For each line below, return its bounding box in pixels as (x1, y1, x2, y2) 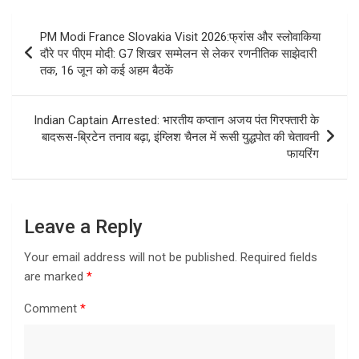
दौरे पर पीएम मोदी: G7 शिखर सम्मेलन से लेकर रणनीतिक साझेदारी (40, 46, 317, 61)
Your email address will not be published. (24, 249, 237, 264)
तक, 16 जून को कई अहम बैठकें (40, 63, 173, 78)
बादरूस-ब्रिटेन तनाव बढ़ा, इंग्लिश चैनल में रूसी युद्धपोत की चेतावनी (42, 129, 319, 144)
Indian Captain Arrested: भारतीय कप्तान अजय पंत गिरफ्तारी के (34, 112, 319, 127)
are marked (24, 268, 87, 284)
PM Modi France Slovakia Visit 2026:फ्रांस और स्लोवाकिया (40, 29, 321, 44)
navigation (11, 38, 105, 62)
